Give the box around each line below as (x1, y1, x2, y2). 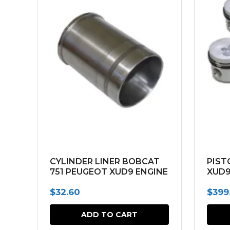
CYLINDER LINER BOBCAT (50, 157, 160, 166)
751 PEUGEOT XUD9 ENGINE (50, 167, 168, 177)
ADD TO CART (81, 210, 138, 219)
